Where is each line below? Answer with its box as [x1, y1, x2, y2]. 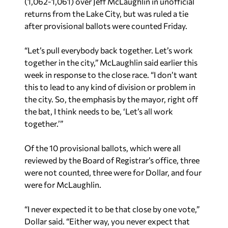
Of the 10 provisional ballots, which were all [24, 143, 181, 153]
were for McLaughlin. [24, 180, 101, 189]
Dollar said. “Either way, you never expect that [24, 216, 190, 226]
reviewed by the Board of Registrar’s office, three [24, 155, 199, 165]
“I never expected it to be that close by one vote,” [24, 204, 199, 214]
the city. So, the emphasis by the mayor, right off [24, 94, 198, 104]
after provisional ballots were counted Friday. [24, 21, 187, 31]
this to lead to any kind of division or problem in [24, 82, 195, 92]
